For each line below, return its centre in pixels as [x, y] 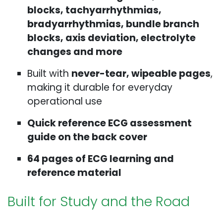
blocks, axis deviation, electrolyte [111, 38]
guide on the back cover [87, 137]
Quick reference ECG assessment [110, 123]
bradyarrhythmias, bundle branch [113, 24]
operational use [65, 102]
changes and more [75, 52]
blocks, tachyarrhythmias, [94, 10]
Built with [49, 74]
